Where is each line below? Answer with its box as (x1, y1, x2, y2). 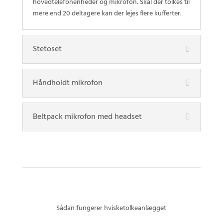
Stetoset (32, 43, 62, 56)
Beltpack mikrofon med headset (32, 111, 142, 124)
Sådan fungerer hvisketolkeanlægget (56, 203, 167, 215)
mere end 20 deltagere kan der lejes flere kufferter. (32, 8, 182, 20)
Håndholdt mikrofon (32, 77, 103, 90)
